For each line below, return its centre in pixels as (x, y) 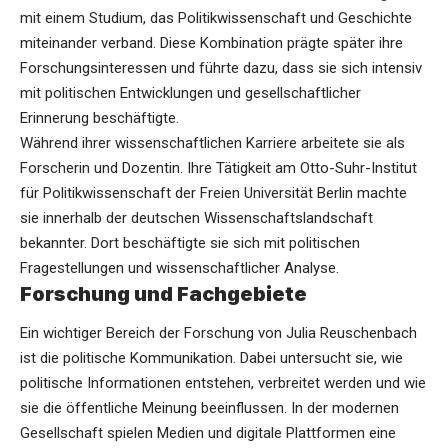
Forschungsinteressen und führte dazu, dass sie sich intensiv (221, 67)
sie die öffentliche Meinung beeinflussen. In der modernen (209, 408)
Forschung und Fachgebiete (163, 293)
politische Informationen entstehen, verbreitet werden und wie (223, 383)
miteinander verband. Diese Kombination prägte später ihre (211, 42)
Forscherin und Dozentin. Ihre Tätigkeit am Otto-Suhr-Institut (218, 167)
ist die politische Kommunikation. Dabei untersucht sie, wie (211, 358)
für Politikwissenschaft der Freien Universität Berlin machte (213, 192)
